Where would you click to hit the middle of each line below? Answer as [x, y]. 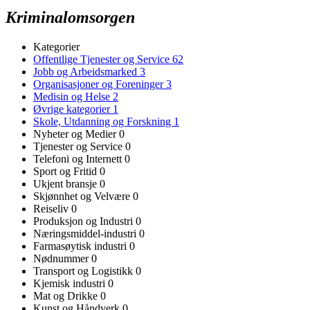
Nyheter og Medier [76, 134]
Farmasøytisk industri [81, 246]
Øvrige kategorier [73, 109]
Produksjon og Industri [84, 221]
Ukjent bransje [66, 183]
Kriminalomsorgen [70, 17]
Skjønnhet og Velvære [83, 196]
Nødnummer [62, 258]
